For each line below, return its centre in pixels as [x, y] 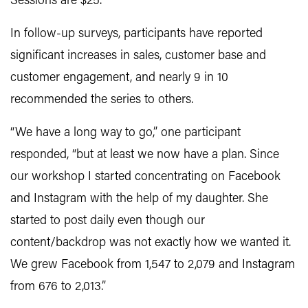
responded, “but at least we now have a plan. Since [145, 155]
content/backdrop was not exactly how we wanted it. [151, 243]
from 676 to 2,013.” [58, 287]
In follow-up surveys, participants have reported [136, 34]
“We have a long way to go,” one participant [125, 133]
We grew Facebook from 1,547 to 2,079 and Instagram [153, 265]
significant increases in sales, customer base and [138, 56]
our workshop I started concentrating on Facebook [145, 177]
